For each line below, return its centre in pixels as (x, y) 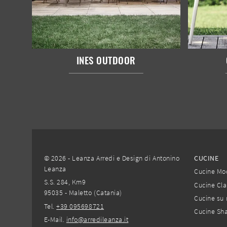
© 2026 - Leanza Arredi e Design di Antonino (112, 158)
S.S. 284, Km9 (65, 182)
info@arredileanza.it (97, 219)
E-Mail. (55, 219)
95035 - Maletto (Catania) (83, 193)
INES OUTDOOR (106, 60)
